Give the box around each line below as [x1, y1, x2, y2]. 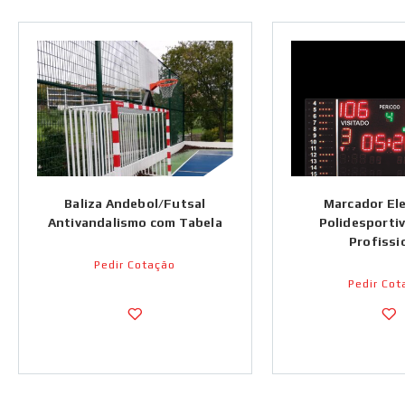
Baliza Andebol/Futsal [64, 196, 206, 211]
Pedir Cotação [94, 259, 176, 271]
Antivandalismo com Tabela [47, 215, 222, 230]
